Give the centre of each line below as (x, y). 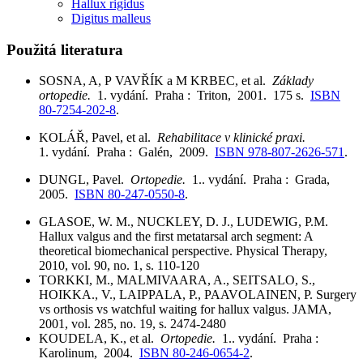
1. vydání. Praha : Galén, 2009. (127, 152)
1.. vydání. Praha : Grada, (264, 180)
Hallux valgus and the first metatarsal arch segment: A (176, 237)
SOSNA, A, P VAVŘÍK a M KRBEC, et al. (156, 81)
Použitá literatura (65, 49)
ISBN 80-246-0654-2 (194, 353)
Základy (293, 81)
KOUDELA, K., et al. (100, 339)
